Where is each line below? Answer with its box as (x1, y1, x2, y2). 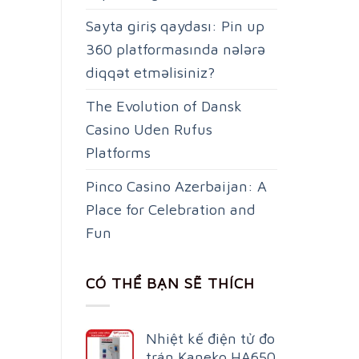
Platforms (86, 143, 151, 162)
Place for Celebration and (86, 200, 256, 219)
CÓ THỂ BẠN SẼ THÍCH (86, 273, 255, 292)
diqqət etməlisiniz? (86, 63, 215, 82)
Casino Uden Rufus (86, 120, 212, 139)
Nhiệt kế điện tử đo (146, 329, 275, 348)
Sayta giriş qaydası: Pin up (86, 17, 264, 35)
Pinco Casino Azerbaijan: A (86, 177, 267, 196)
